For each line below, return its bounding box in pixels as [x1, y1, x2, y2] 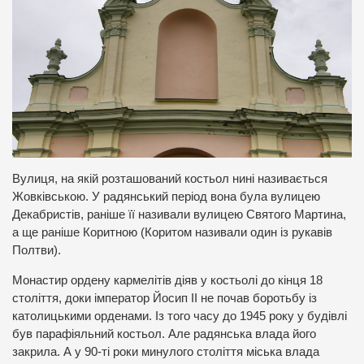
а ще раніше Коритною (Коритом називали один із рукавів [12, 225, 332, 239]
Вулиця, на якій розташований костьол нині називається [12, 171, 327, 185]
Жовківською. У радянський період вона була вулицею [12, 189, 320, 203]
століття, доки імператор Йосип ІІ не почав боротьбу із [12, 291, 317, 305]
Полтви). [12, 243, 61, 257]
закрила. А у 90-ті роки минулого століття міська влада [12, 344, 319, 358]
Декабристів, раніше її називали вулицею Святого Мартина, [12, 207, 346, 221]
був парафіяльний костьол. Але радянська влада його [12, 327, 316, 340]
